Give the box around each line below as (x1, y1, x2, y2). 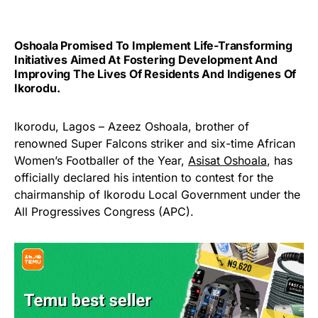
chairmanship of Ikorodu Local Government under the (14, 187, 300, 202)
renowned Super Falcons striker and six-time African (14, 136, 295, 151)
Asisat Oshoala (188, 153, 267, 168)
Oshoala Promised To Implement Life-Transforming (14, 38, 292, 53)
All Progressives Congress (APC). (14, 204, 194, 219)
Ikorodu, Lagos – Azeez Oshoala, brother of (14, 119, 249, 134)
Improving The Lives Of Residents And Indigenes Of (14, 67, 297, 82)
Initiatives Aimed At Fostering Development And (14, 53, 278, 67)
